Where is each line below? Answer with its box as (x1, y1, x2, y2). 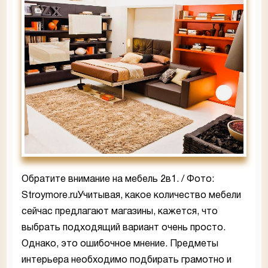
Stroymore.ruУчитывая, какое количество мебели (22, 191, 241, 200)
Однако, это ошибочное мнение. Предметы (22, 239, 218, 248)
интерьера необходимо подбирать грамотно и (22, 255, 232, 264)
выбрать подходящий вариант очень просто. (22, 223, 226, 232)
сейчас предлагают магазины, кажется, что (22, 207, 218, 216)
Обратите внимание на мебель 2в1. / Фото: (22, 175, 214, 184)
